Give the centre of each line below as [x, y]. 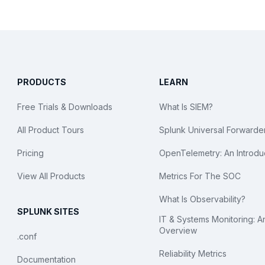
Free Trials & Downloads [65, 107]
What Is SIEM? [186, 107]
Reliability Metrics [193, 253]
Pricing [30, 153]
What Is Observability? [202, 199]
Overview [178, 230]
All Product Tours [51, 130]
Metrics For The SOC [200, 176]
